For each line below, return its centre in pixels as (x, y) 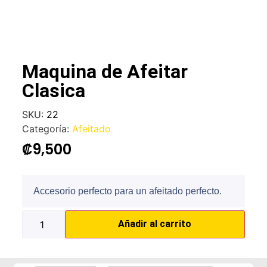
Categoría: (47, 129)
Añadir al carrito (155, 224)
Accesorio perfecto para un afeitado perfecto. (128, 191)
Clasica (54, 91)
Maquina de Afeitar (105, 72)
